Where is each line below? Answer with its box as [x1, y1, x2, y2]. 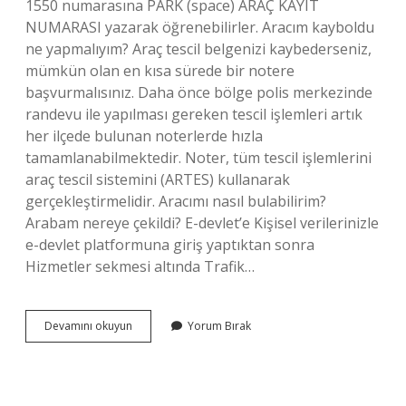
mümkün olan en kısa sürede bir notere [25, 61, 295, 81]
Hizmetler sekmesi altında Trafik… [25, 256, 255, 276]
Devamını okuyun [44, 318, 132, 333]
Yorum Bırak [188, 318, 251, 333]
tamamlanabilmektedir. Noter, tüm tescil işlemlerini [25, 148, 372, 168]
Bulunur [131, 382, 171, 398]
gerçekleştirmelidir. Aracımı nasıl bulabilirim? [25, 191, 326, 211]
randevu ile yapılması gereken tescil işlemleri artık [25, 104, 362, 124]
